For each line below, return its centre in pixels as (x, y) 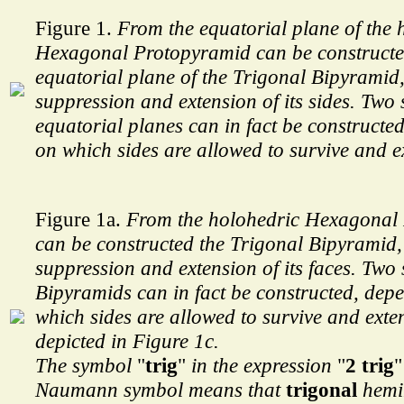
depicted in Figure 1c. (127, 341)
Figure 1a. (81, 220)
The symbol (86, 366)
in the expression (262, 366)
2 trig (370, 366)
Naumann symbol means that (161, 390)
